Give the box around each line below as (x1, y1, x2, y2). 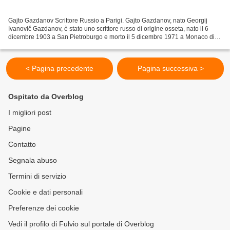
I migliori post (8, 108, 51, 117)
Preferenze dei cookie (8, 204, 79, 212)
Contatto (8, 140, 36, 148)
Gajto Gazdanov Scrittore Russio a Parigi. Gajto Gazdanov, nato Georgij (8, 16, 207, 24)
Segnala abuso (8, 156, 57, 164)
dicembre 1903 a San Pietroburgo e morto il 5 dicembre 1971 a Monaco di (8, 33, 215, 41)
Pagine (8, 124, 31, 132)
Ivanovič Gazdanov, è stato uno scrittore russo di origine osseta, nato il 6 (8, 25, 208, 32)
